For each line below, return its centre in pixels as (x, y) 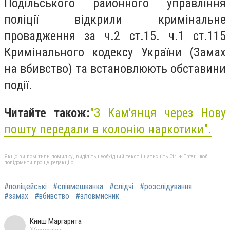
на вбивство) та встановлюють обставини (115, 69)
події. (18, 85)
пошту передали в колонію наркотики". (108, 129)
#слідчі (121, 187)
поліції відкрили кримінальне (115, 19)
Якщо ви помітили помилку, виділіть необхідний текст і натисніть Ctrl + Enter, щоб (106, 157)
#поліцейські (25, 187)
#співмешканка (78, 187)
